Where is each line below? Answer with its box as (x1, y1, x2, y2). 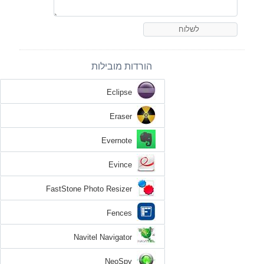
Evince (114, 160, 138, 169)
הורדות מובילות (97, 61, 158, 71)
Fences (113, 208, 138, 217)
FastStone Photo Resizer (52, 184, 138, 193)
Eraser (115, 111, 138, 121)
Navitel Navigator (80, 232, 138, 242)
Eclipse (113, 87, 138, 97)
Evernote (107, 136, 138, 145)
